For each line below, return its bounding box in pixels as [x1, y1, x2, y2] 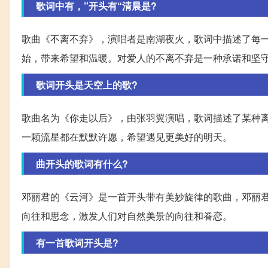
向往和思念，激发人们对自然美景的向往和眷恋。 [22, 209, 232, 223]
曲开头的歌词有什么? [36, 157, 128, 171]
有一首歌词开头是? [36, 236, 118, 250]
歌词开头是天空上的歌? [36, 78, 138, 92]
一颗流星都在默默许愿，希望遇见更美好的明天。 [22, 130, 232, 144]
